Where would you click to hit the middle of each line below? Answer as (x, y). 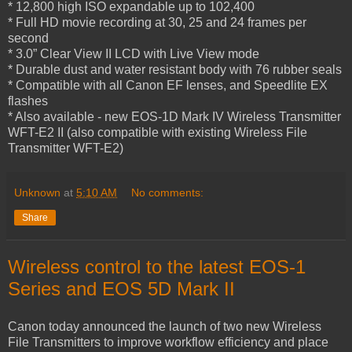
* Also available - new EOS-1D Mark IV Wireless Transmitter (174, 117)
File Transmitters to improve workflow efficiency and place (168, 342)
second (28, 38)
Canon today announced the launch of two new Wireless (165, 326)
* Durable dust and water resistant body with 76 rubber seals (175, 70)
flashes (28, 101)
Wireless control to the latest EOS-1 (157, 267)
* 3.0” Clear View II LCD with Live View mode (134, 54)
